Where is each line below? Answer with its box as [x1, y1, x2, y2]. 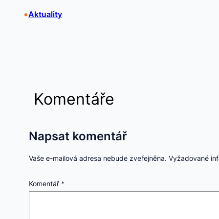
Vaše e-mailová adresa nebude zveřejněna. [28, 153, 167, 162]
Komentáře [34, 89, 115, 109]
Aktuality [28, 9, 62, 19]
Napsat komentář [28, 129, 127, 143]
